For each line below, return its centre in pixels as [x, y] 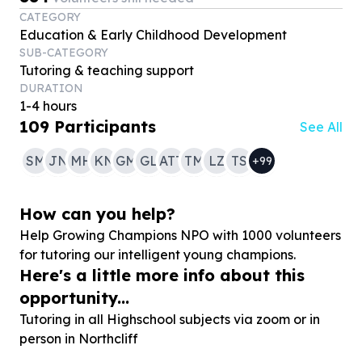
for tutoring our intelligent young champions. [158, 255]
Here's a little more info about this [162, 275]
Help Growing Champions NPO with [130, 235]
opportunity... [74, 298]
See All [321, 127]
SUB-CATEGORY [64, 53]
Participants [105, 126]
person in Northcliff [79, 339]
